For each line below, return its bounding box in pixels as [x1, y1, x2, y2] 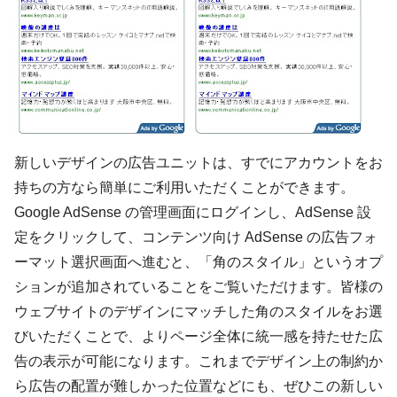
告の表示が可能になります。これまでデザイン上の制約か [14, 354, 383, 369]
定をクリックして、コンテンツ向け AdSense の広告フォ [14, 230, 378, 245]
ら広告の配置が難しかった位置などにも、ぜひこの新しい [14, 378, 383, 393]
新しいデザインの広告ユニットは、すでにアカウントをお [14, 155, 383, 170]
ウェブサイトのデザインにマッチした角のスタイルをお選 [14, 304, 383, 319]
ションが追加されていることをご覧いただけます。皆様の [14, 279, 383, 294]
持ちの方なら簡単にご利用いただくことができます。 [14, 180, 354, 195]
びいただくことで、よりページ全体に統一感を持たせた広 [14, 329, 383, 344]
